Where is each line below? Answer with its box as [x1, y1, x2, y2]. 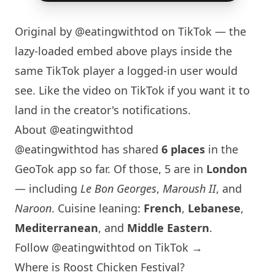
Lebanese [188, 201, 241, 215]
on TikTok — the [158, 24, 246, 39]
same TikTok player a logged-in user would [15, 63, 238, 78]
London [206, 161, 247, 176]
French [144, 201, 182, 215]
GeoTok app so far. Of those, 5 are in [15, 161, 206, 176]
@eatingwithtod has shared [15, 142, 161, 157]
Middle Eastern [127, 220, 209, 235]
